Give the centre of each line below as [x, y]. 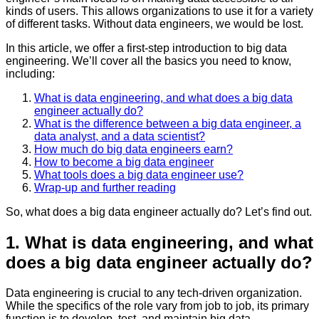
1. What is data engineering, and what [159, 242]
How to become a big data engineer [124, 162]
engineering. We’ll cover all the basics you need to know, [148, 61]
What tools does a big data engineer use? [139, 174]
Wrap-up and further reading [105, 187]
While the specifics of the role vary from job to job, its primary [157, 305]
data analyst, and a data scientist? [120, 136]
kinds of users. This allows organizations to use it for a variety [159, 11]
